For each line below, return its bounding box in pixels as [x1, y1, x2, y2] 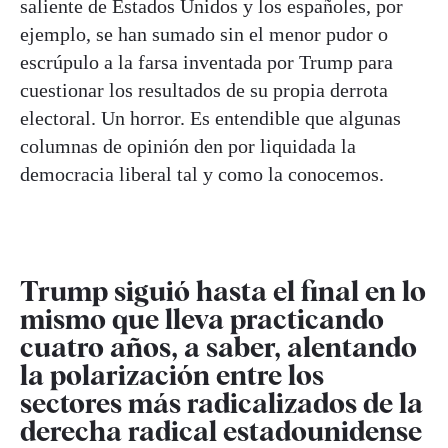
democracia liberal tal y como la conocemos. [20, 163, 389, 186]
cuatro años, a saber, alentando [20, 330, 417, 365]
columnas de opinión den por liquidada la [20, 135, 356, 158]
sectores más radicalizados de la [20, 386, 423, 421]
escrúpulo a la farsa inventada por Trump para [20, 51, 393, 74]
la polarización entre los [20, 358, 324, 393]
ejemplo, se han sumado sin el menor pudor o [20, 23, 388, 46]
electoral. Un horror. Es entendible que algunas [20, 107, 401, 130]
